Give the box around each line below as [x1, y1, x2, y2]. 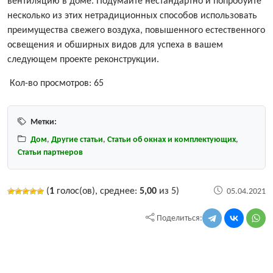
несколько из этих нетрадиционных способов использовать [7, 11, 257, 21]
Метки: [30, 118, 57, 127]
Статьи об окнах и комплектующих [107, 135, 236, 145]
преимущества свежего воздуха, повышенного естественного [7, 26, 265, 36]
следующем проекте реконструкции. [7, 55, 159, 65]
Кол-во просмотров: [10, 79, 91, 89]
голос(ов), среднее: [54, 186, 140, 197]
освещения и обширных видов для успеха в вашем [7, 40, 223, 51]
